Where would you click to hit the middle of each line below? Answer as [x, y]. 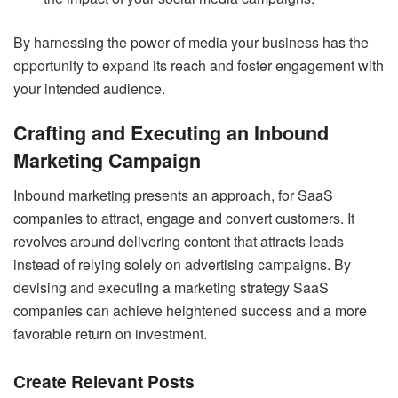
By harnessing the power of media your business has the [191, 42]
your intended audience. [89, 88]
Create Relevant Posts [106, 381]
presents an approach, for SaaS [232, 195]
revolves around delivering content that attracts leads [179, 242]
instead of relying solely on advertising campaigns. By [182, 265]
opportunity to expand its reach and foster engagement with [199, 65]
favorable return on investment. [110, 334]
